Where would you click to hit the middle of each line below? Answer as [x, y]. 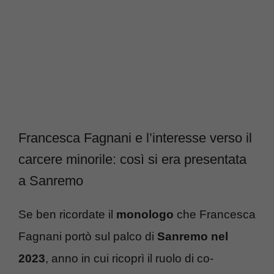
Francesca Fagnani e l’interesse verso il [135, 138]
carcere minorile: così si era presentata [132, 159]
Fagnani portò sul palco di [88, 236]
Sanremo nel [193, 236]
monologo [145, 214]
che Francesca [215, 214]
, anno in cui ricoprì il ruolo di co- [129, 258]
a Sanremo [51, 180]
